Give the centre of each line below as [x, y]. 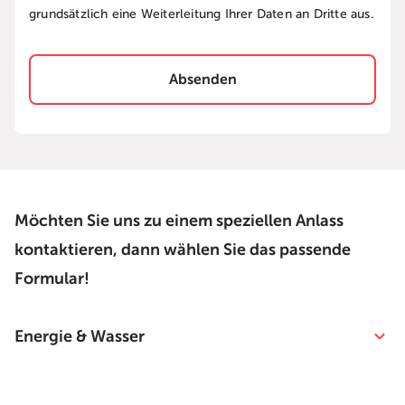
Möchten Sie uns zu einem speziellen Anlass [179, 221]
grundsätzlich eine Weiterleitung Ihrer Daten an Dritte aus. [202, 14]
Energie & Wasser [80, 337]
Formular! [52, 279]
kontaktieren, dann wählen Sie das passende [183, 250]
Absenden [202, 80]
